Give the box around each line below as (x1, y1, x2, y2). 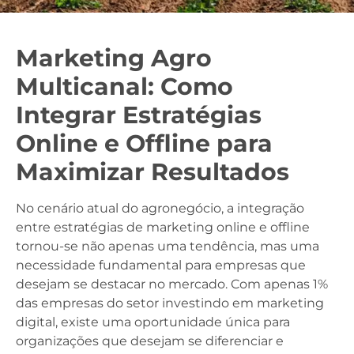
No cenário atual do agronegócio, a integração (16, 201, 304, 216)
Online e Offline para (16, 129, 273, 158)
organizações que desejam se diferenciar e (16, 333, 284, 348)
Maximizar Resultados (16, 157, 289, 186)
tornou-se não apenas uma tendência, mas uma (16, 239, 319, 254)
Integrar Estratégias (16, 100, 262, 130)
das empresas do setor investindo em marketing (16, 296, 324, 311)
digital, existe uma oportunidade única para (16, 314, 290, 330)
